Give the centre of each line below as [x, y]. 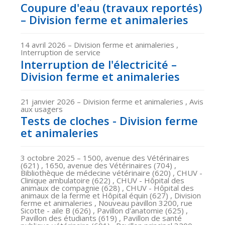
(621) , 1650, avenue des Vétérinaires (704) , [98, 165]
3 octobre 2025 [49, 158]
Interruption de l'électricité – [99, 64]
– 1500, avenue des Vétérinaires [133, 158]
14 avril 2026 [44, 44]
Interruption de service [61, 52]
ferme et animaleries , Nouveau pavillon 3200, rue [106, 203]
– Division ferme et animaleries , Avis [140, 101]
